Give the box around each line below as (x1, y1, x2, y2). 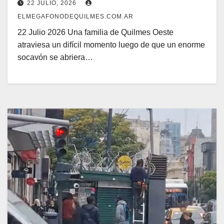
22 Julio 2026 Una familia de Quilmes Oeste (17, 28, 173, 37)
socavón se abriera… (17, 53, 93, 62)
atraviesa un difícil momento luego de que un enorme (17, 40, 205, 49)
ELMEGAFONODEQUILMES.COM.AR (17, 13, 133, 20)
